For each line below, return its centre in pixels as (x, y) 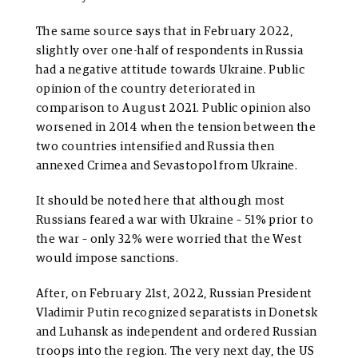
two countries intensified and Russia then (155, 147)
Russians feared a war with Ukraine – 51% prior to (175, 221)
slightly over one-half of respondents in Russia (170, 51)
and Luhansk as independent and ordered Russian (177, 332)
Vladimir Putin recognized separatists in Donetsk (177, 313)
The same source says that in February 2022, (165, 32)
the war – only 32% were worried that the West (169, 240)
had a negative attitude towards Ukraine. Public (171, 70)
